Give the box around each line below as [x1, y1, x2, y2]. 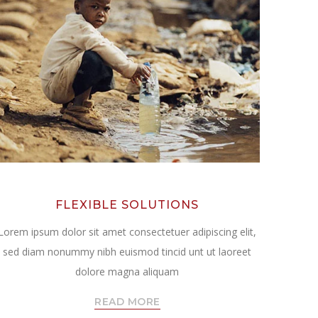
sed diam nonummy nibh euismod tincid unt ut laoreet [3, 245, 252, 259]
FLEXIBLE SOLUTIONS [55, 198, 199, 212]
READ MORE [94, 295, 160, 309]
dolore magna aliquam [75, 265, 180, 279]
